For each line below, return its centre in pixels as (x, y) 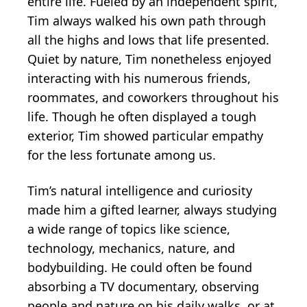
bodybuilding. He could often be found (140, 267)
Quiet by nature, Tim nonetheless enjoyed (149, 59)
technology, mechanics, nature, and (131, 248)
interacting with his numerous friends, (139, 78)
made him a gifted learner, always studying (152, 209)
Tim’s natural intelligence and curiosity (140, 190)
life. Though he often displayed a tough (142, 116)
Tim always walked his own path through (147, 20)
